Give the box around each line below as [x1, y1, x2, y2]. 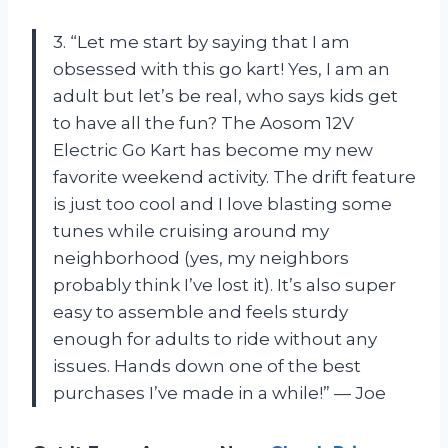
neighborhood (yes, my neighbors [53, 247, 349, 268]
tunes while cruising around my [53, 220, 329, 241]
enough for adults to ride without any [53, 328, 377, 349]
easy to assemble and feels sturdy [53, 301, 348, 322]
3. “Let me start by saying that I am [53, 31, 350, 52]
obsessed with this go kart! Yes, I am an [53, 58, 390, 79]
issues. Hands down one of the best [53, 355, 361, 376]
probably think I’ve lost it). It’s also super [53, 274, 396, 295]
